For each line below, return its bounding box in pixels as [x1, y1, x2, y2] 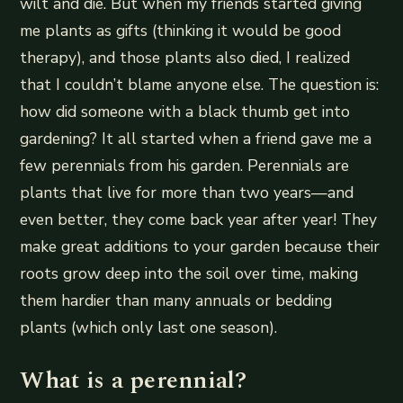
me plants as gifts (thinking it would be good [20, 20, 342, 41]
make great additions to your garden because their [20, 236, 381, 257]
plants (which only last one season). [20, 317, 278, 338]
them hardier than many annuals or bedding [20, 290, 333, 311]
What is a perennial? [20, 363, 247, 399]
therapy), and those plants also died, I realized [20, 47, 351, 68]
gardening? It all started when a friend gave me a [20, 128, 372, 149]
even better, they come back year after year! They [20, 209, 378, 230]
